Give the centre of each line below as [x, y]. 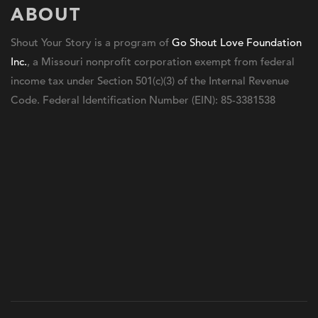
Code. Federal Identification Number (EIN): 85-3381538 [143, 100]
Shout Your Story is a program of [91, 43]
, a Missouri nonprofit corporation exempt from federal [161, 62]
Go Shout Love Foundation [237, 43]
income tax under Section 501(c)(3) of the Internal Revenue [150, 81]
